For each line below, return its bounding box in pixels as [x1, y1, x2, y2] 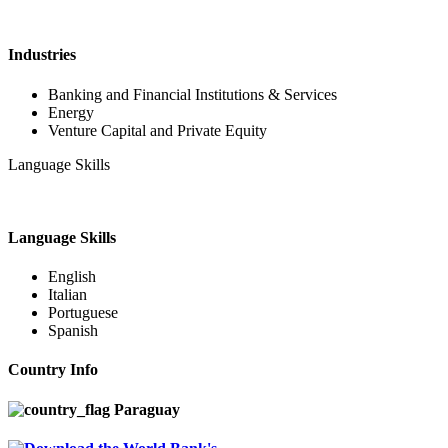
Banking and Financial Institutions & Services [48, 85, 337, 103]
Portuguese [48, 304, 118, 322]
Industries [8, 46, 76, 64]
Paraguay [110, 400, 180, 418]
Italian [48, 286, 87, 304]
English [48, 268, 96, 286]
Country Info [8, 361, 98, 379]
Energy [48, 103, 94, 121]
